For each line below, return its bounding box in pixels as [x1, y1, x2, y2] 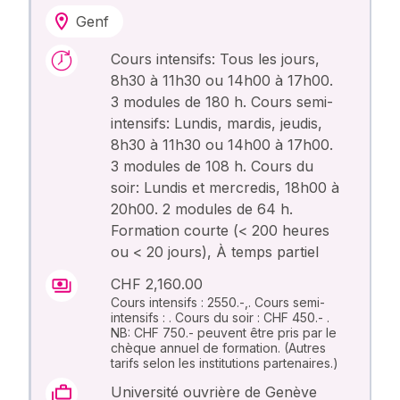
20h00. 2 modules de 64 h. [111, 200, 294, 219]
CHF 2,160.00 [111, 275, 204, 294]
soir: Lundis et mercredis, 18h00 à [111, 179, 340, 197]
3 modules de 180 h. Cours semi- [111, 93, 334, 112]
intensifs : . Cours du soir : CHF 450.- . [111, 310, 330, 326]
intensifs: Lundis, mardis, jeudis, [111, 114, 323, 133]
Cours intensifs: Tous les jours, [111, 50, 321, 69]
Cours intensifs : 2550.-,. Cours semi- [111, 295, 326, 311]
